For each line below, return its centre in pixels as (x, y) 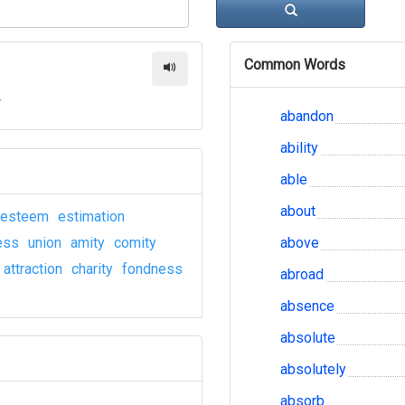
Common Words (295, 65)
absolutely (313, 369)
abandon (307, 116)
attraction (33, 269)
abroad (302, 274)
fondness (152, 269)
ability (299, 148)
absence (307, 306)
